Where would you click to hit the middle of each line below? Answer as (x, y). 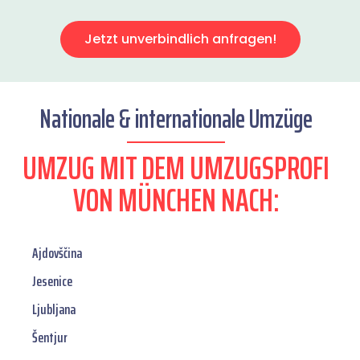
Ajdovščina (57, 254)
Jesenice (52, 282)
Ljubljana (54, 310)
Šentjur (50, 338)
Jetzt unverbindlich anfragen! (180, 39)
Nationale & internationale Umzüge (176, 119)
